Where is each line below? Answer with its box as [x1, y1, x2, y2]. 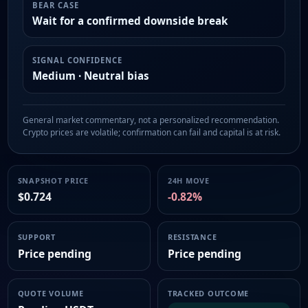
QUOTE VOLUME [17, 288, 84, 299]
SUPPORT [17, 231, 56, 242]
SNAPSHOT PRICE [17, 175, 89, 186]
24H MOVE [167, 175, 210, 186]
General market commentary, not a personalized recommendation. [22, 114, 279, 126]
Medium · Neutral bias [32, 68, 150, 82]
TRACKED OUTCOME [167, 288, 250, 299]
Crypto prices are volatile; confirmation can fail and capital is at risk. [22, 126, 280, 139]
